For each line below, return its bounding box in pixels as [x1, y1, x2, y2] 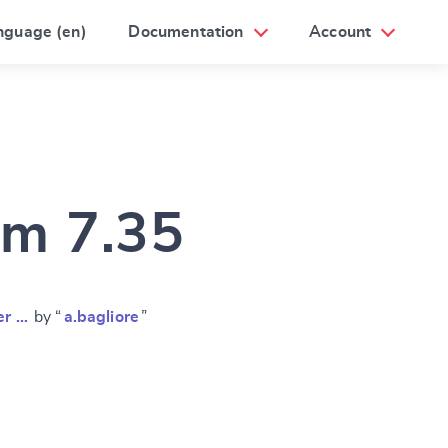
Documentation [128, 24, 244, 40]
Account [309, 24, 372, 40]
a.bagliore [63, 309, 140, 325]
